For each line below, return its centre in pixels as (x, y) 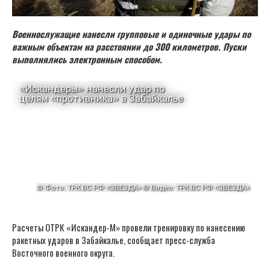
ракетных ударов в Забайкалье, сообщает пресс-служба (114, 240)
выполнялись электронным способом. (87, 59)
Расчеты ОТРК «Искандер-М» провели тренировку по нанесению (129, 228)
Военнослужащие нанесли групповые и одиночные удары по (131, 34)
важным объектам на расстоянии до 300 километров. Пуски (129, 47)
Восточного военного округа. (63, 253)
